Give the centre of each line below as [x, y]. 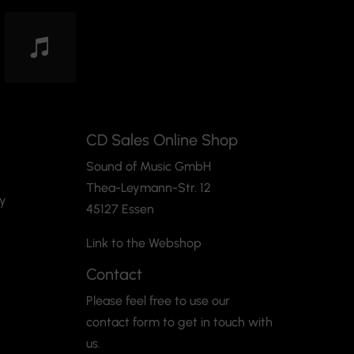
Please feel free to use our [158, 300]
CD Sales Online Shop [162, 139]
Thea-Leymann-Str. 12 [148, 187]
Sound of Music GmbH [148, 166]
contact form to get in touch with [179, 322]
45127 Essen [120, 209]
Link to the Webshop [143, 243]
